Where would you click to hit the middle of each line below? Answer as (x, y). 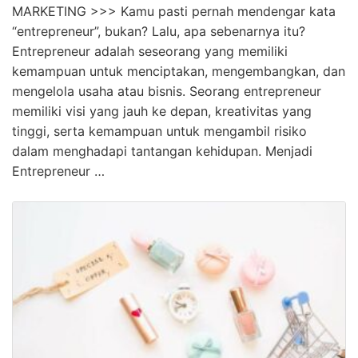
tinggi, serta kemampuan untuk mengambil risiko (159, 131)
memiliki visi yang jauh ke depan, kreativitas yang (162, 111)
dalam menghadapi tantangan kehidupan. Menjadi (162, 151)
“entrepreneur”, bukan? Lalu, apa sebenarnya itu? (159, 31)
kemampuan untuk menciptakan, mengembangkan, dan (179, 71)
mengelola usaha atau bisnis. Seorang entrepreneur (167, 91)
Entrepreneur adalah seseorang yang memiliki (150, 51)
